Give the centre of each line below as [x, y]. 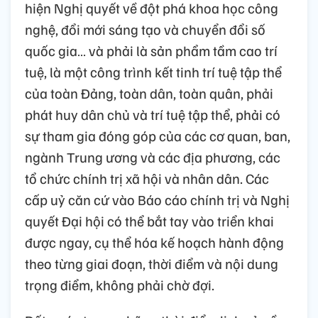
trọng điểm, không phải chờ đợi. [120, 284]
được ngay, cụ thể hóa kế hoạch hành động [154, 242]
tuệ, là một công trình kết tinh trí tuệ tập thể [153, 71]
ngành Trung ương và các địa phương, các [153, 157]
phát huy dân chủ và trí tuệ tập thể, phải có [153, 114]
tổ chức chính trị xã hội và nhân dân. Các [147, 178]
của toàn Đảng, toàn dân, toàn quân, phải [149, 93]
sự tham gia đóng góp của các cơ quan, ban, [158, 135]
